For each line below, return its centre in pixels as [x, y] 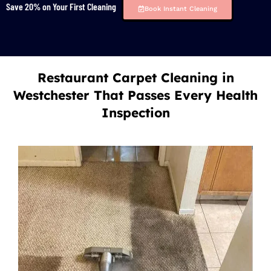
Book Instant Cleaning [181, 9]
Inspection [135, 113]
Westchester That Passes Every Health [135, 95]
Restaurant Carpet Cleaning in [135, 78]
